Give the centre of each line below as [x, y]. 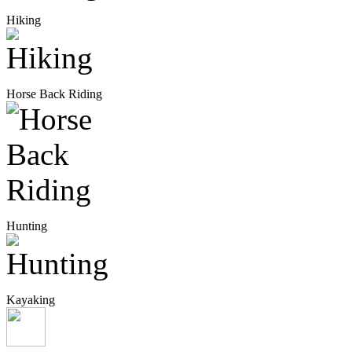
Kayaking [31, 300]
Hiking [24, 20]
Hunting [27, 226]
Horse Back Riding [54, 94]
